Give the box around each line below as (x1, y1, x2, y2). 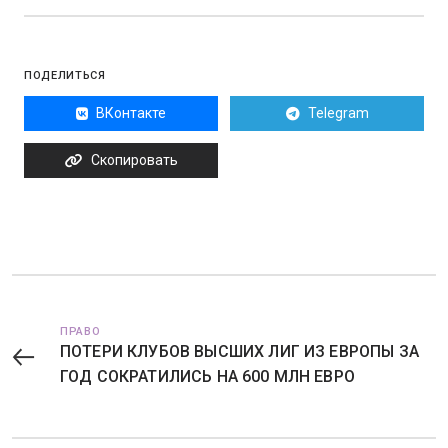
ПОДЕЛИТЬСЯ (24, 69, 106, 82)
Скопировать (90, 152, 178, 168)
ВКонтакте (96, 105, 166, 121)
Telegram (307, 105, 369, 121)
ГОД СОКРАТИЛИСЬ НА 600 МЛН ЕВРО (60, 367, 355, 386)
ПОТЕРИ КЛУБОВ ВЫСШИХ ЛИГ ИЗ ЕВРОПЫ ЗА (60, 342, 419, 361)
